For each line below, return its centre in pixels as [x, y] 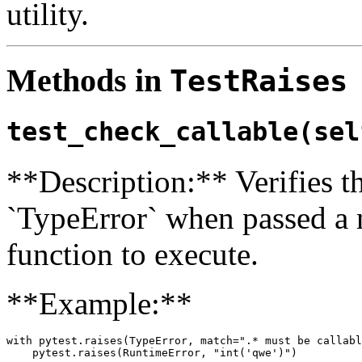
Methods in [88, 81]
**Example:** [99, 303]
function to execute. [133, 254]
